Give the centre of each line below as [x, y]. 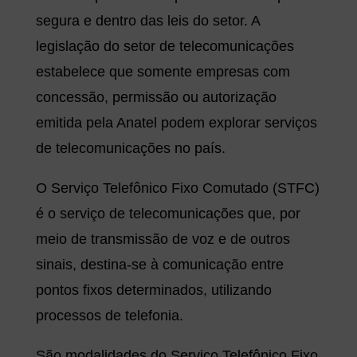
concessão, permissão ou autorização [156, 97]
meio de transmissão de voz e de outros [163, 239]
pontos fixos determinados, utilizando [153, 290]
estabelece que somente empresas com [163, 72]
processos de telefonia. [109, 316]
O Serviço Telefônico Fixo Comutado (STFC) [177, 188]
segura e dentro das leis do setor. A [147, 21]
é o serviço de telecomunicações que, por [168, 214]
